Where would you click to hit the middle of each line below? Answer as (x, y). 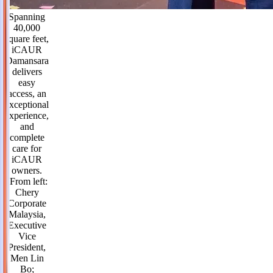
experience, (27, 115)
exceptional (27, 104)
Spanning (27, 16)
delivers (27, 71)
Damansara (27, 60)
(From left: (27, 181)
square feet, (27, 38)
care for (27, 148)
